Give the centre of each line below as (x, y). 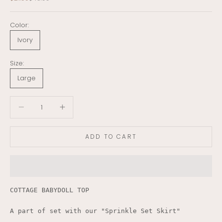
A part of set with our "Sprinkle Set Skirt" (95, 211)
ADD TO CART (111, 137)
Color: (19, 25)
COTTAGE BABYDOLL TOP (50, 190)
